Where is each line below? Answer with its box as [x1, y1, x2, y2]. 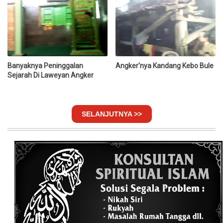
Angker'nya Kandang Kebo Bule [115, 61, 214, 70]
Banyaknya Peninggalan [7, 61, 83, 70]
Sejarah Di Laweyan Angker [7, 71, 94, 79]
